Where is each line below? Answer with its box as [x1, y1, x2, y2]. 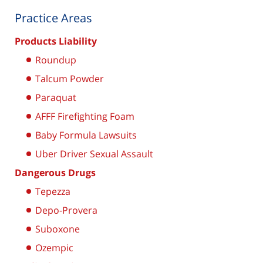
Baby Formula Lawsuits [35, 129, 137, 142]
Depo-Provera [35, 204, 97, 217]
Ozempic [35, 241, 73, 255]
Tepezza [35, 185, 70, 198]
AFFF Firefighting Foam [35, 110, 134, 123]
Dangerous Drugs [15, 166, 96, 180]
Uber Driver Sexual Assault [35, 147, 153, 161]
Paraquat [35, 91, 76, 104]
